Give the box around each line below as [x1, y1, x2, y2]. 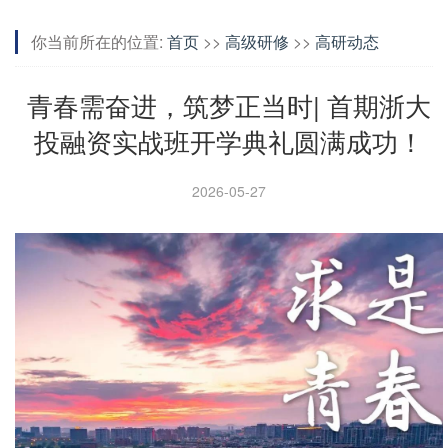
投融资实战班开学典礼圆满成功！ [34, 122, 424, 160]
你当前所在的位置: [31, 30, 163, 54]
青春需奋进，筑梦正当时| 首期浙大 [27, 86, 431, 124]
